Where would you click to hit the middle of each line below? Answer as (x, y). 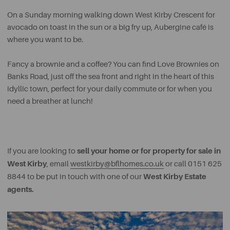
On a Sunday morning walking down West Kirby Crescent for (111, 15)
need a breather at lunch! (50, 101)
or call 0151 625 (193, 164)
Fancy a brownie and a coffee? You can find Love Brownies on (113, 64)
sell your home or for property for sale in (149, 151)
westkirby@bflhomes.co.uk (117, 164)
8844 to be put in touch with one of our (75, 177)
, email (59, 164)
